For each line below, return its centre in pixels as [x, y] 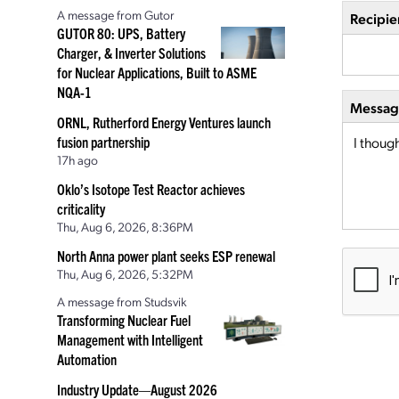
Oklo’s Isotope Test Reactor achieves [151, 189]
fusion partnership [103, 142]
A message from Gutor [116, 14]
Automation [87, 359]
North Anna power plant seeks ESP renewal [166, 256]
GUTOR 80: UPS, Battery [121, 33]
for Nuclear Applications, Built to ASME [157, 72]
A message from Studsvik [122, 301]
